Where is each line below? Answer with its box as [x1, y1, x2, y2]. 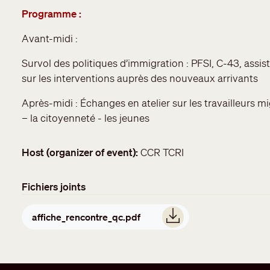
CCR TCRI [140, 145, 184, 159]
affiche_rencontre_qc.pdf [32, 210, 140, 223]
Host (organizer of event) [22, 145, 136, 159]
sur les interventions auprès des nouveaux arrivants [22, 71, 258, 84]
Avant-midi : [22, 31, 78, 45]
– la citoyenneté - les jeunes [22, 111, 149, 124]
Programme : [22, 7, 81, 20]
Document [21, 199, 70, 213]
